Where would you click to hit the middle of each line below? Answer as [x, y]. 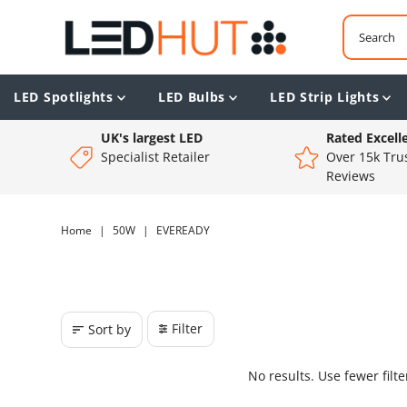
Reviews [350, 175]
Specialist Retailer [156, 156]
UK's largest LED [152, 137]
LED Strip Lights [325, 96]
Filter [187, 328]
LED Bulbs [192, 96]
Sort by [109, 329]
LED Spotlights [64, 96]
